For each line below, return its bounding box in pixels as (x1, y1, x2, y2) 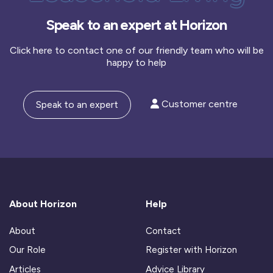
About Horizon (9, 198, 77, 210)
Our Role (9, 244, 46, 256)
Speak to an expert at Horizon (46, 16, 227, 34)
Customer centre (159, 98, 238, 110)
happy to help (107, 57, 166, 68)
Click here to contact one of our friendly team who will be (9, 44, 264, 56)
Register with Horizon (146, 244, 237, 256)
